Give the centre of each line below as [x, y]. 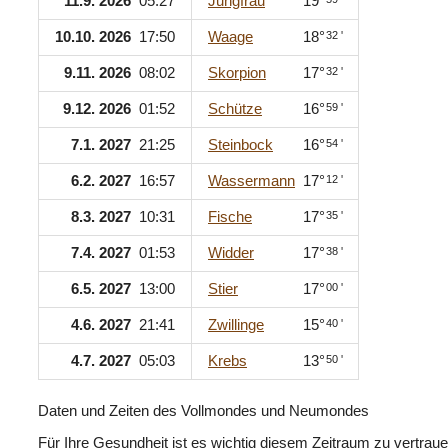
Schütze [235, 108]
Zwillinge [236, 324]
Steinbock [240, 144]
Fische [230, 216]
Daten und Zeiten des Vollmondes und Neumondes [203, 410]
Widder [231, 252]
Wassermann [251, 180]
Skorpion [237, 72]
